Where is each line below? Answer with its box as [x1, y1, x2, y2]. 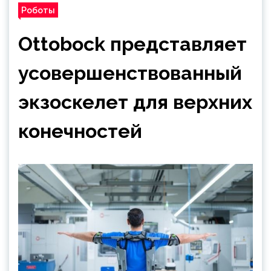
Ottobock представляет [18, 33, 247, 55]
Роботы [21, 5, 55, 15]
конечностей [18, 120, 142, 142]
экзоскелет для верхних [18, 91, 252, 113]
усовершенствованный [18, 62, 242, 84]
